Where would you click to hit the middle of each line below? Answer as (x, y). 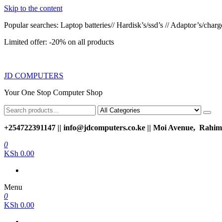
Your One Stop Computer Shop (53, 92)
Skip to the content (33, 8)
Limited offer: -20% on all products (59, 42)
